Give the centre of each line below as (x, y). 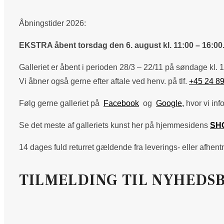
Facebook (121, 103)
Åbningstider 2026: (52, 23)
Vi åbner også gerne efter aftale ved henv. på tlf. (104, 81)
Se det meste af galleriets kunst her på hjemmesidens (114, 125)
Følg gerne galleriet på (61, 103)
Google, (170, 103)
